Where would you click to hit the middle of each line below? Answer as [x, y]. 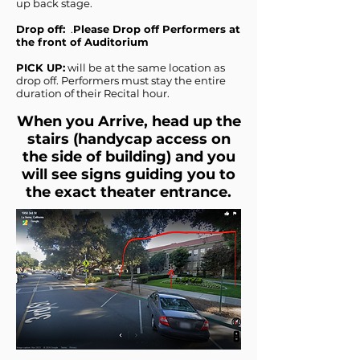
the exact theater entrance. [129, 192]
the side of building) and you [129, 157]
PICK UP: [41, 67]
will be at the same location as [145, 67]
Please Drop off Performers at [157, 29]
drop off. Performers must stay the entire [121, 80]
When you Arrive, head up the [129, 121]
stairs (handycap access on [129, 139]
